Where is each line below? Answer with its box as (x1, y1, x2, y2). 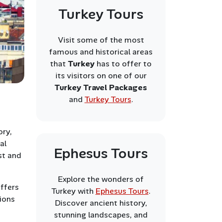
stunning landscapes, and (54, 210, 148, 220)
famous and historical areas (49, 47, 153, 57)
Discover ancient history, (55, 198, 147, 208)
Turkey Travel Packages (55, 82, 147, 93)
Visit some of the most (57, 35, 144, 45)
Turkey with (51, 186, 96, 196)
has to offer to (97, 58, 152, 69)
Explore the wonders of (58, 174, 144, 184)
